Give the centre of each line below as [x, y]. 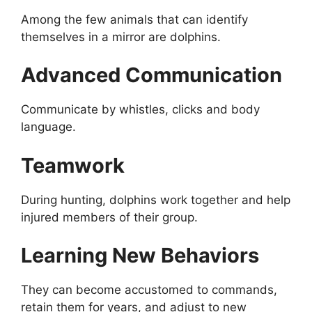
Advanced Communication [151, 75]
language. [48, 127]
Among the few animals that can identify [134, 19]
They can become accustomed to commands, [149, 290]
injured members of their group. [109, 217]
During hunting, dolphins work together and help [156, 200]
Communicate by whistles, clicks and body [140, 110]
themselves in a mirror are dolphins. [121, 37]
